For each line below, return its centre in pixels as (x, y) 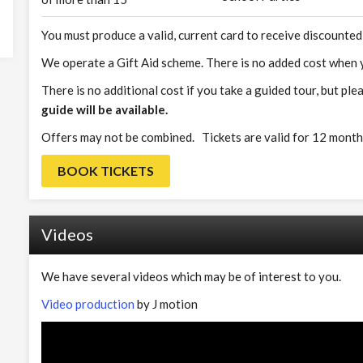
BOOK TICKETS (105, 171)
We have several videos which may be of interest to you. (191, 276)
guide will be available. (104, 109)
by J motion (166, 304)
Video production (88, 304)
